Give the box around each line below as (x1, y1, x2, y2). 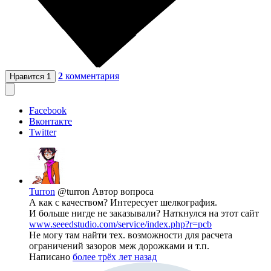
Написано (29, 252, 73, 263)
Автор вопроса (92, 186, 154, 197)
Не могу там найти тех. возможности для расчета (29, 230, 232, 241)
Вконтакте (29, 116, 72, 127)
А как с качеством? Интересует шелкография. (29, 197, 217, 208)
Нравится (10, 72, 47, 82)
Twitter (29, 127, 56, 138)
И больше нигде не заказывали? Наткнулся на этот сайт (29, 208, 259, 219)
